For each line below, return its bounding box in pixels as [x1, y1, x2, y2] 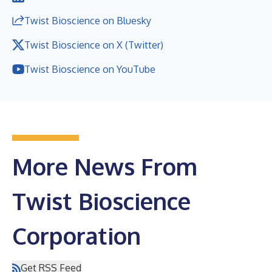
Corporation [12, 220, 141, 250]
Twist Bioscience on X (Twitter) [24, 38, 163, 51]
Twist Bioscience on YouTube [24, 63, 155, 75]
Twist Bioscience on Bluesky [24, 14, 151, 27]
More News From [12, 151, 197, 181]
